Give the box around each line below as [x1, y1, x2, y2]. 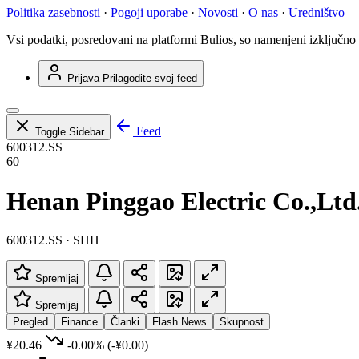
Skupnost [220, 316, 264, 329]
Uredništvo [288, 6, 345, 20]
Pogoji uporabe [111, 6, 188, 20]
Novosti [198, 6, 238, 20]
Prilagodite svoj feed [103, 72, 197, 85]
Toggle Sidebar [35, 126, 104, 139]
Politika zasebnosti [6, 6, 100, 20]
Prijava [67, 72, 99, 85]
